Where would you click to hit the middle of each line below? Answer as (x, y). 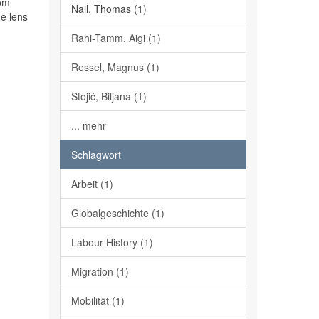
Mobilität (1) (98, 300)
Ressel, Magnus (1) (115, 67)
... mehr (88, 125)
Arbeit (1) (92, 184)
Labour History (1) (112, 242)
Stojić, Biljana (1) (109, 96)
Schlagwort (96, 155)
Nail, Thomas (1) (109, 9)
